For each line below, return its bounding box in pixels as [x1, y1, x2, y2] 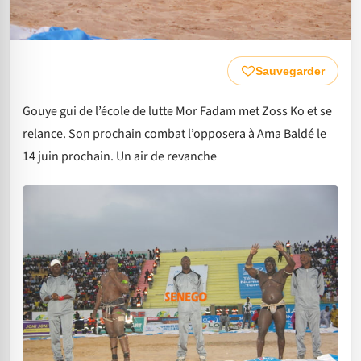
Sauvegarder [255, 64, 325, 77]
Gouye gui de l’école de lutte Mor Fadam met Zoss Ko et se [23, 102, 332, 120]
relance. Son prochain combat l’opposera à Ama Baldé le [23, 124, 326, 143]
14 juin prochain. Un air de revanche [23, 147, 217, 165]
